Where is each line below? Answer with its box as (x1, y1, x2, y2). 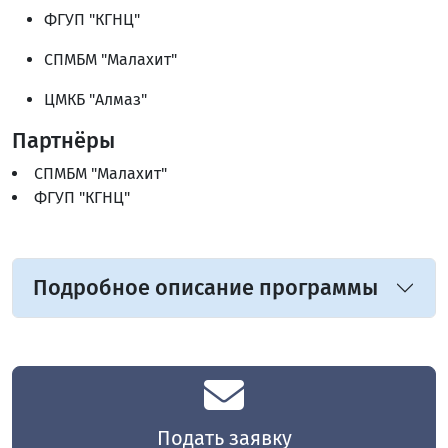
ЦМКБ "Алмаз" (44, 90, 147, 110)
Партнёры (12, 128, 115, 155)
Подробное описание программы (33, 275, 378, 302)
